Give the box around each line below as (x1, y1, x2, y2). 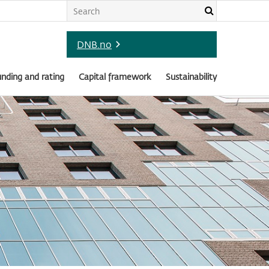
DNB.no (77, 38, 112, 50)
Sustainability (166, 71, 217, 82)
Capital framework (79, 71, 151, 82)
